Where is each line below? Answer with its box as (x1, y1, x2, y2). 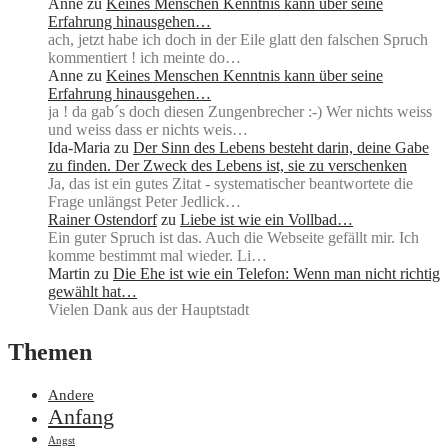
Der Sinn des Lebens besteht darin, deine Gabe (133, 139, 429, 157)
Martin (48, 265, 90, 283)
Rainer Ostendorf (48, 211, 157, 229)
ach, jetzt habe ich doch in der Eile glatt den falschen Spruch (48, 31, 428, 49)
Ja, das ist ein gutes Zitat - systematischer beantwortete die (48, 175, 413, 193)
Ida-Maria (48, 139, 110, 157)
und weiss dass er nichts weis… (48, 121, 248, 139)
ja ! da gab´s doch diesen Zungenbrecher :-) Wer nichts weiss (48, 103, 432, 121)
